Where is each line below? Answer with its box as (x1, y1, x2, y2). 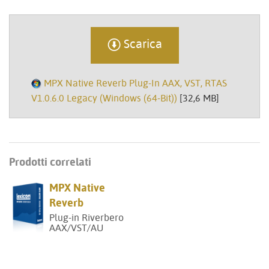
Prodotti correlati (9, 156, 91, 168)
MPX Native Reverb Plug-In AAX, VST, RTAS (44, 77, 227, 89)
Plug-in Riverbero (49, 212, 124, 223)
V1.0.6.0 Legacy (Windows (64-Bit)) (31, 92, 177, 104)
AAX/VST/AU (49, 222, 104, 234)
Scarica (120, 37, 162, 52)
